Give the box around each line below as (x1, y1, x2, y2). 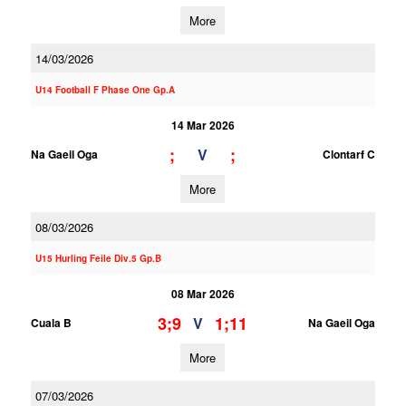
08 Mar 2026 (170, 285, 235, 302)
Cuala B (30, 314, 72, 331)
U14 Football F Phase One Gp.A (34, 83, 175, 96)
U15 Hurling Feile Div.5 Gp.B (34, 252, 161, 265)
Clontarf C (322, 146, 375, 162)
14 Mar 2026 (170, 117, 235, 133)
